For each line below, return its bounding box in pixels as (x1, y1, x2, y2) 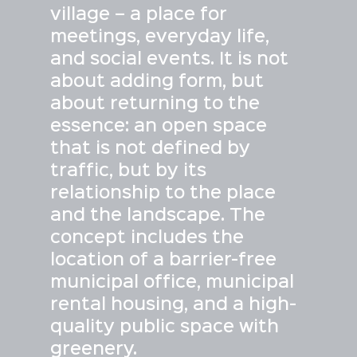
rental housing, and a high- (49, 297, 296, 314)
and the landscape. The (49, 208, 265, 225)
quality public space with (49, 320, 279, 336)
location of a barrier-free (49, 253, 277, 269)
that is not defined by (49, 141, 250, 158)
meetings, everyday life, (49, 29, 269, 46)
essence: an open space (49, 119, 267, 135)
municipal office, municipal (49, 275, 294, 292)
